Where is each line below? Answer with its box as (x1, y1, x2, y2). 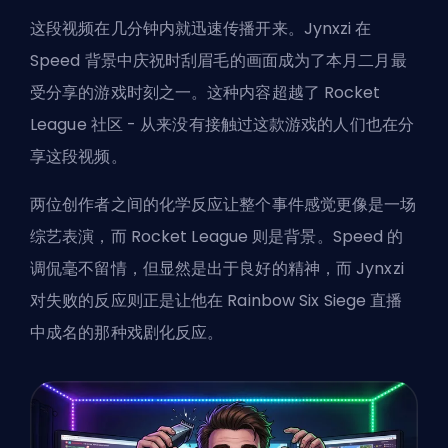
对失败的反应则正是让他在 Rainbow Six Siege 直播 (30, 288, 403, 312)
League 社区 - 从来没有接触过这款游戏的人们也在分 (30, 112, 414, 136)
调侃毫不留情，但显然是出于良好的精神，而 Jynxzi (30, 256, 404, 280)
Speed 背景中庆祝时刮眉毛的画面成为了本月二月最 (30, 48, 407, 72)
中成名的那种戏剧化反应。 (30, 320, 224, 344)
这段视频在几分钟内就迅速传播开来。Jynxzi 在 (30, 16, 372, 40)
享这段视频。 (30, 144, 127, 168)
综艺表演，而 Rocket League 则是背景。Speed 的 (30, 224, 404, 248)
